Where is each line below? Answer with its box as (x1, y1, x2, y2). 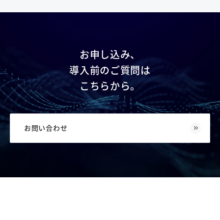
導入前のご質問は (69, 63, 151, 77)
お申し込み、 (79, 47, 141, 61)
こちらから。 (79, 79, 141, 93)
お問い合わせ (24, 123, 68, 133)
